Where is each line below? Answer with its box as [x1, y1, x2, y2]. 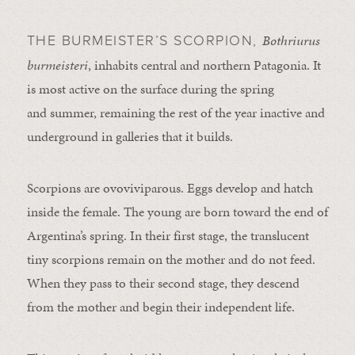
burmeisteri [26, 55, 88, 75]
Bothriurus [262, 31, 321, 51]
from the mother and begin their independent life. [26, 297, 295, 317]
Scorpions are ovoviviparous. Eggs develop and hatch [26, 178, 313, 198]
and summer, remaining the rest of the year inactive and [26, 103, 325, 123]
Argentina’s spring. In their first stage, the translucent [26, 226, 309, 246]
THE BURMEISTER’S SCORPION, [26, 32, 263, 50]
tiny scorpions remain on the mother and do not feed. [26, 250, 315, 269]
